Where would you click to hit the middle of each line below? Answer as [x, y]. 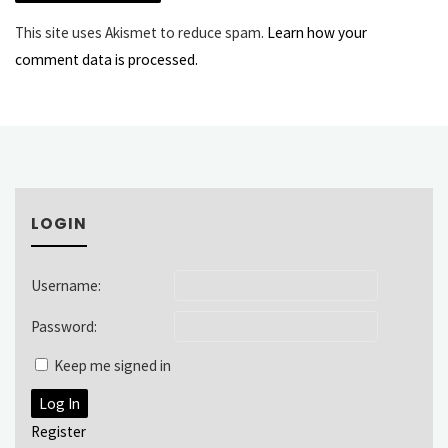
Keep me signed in [112, 366]
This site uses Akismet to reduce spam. [141, 32]
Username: [65, 286]
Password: [63, 327]
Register [58, 432]
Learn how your [317, 32]
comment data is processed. [107, 59]
